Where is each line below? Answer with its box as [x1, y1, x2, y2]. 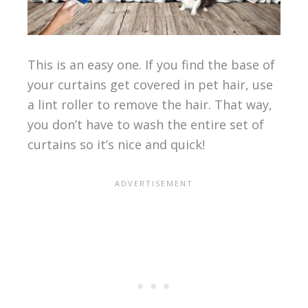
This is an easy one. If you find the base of [27, 56, 275, 74]
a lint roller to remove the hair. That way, [27, 96, 272, 113]
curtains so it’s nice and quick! [27, 136, 205, 153]
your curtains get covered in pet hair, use [27, 76, 273, 93]
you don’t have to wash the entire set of [27, 116, 264, 133]
